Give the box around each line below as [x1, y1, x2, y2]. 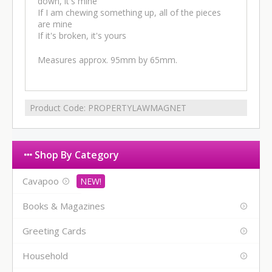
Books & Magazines [22, 200, 105, 212]
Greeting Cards [22, 225, 86, 237]
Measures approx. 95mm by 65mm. [38, 54, 177, 66]
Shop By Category [32, 148, 119, 162]
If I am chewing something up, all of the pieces [38, 7, 221, 19]
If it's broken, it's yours [38, 30, 126, 42]
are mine [38, 18, 72, 30]
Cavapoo [22, 175, 59, 188]
